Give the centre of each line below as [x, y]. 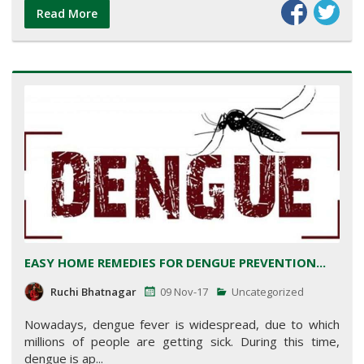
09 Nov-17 [184, 292]
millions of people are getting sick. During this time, [182, 342]
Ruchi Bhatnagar [93, 292]
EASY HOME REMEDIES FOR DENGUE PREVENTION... [175, 263]
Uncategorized [266, 292]
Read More [67, 13]
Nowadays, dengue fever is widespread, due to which [182, 325]
